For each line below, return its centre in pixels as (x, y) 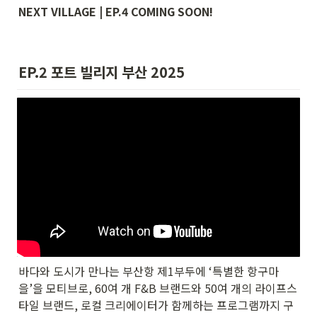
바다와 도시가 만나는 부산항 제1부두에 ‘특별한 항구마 (149, 271)
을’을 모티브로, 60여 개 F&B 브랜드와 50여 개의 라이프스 (158, 288)
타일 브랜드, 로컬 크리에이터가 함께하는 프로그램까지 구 (156, 305)
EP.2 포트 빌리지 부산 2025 (103, 72)
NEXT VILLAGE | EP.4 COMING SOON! (116, 11)
